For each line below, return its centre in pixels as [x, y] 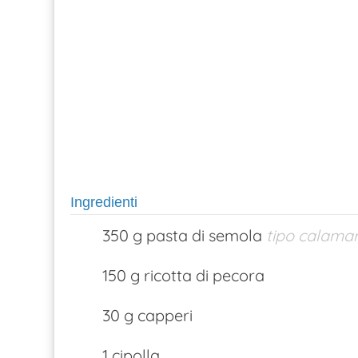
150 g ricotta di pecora [183, 275]
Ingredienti [104, 203]
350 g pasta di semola [182, 235]
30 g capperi [147, 315]
